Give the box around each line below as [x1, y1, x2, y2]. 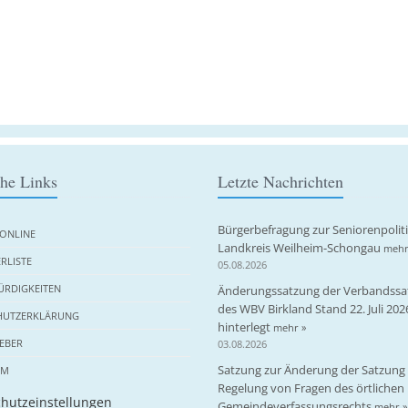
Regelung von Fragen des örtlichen [218, 380, 404, 396]
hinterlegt [218, 319, 273, 335]
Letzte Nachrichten [218, 170, 343, 192]
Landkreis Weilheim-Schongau [218, 240, 383, 256]
